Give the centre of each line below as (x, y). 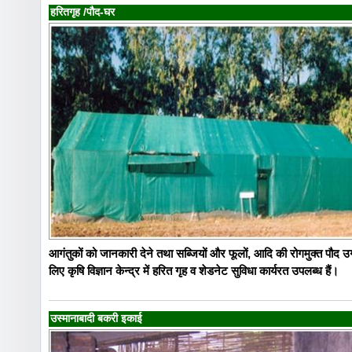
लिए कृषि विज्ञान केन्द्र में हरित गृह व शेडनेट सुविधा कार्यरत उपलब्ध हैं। (194, 271)
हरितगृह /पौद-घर (82, 13)
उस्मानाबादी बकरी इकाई (96, 318)
